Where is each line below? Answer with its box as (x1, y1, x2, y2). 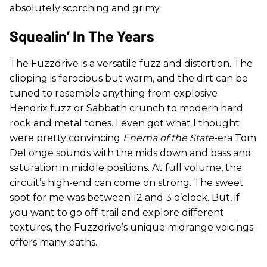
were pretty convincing (10, 132, 123, 144)
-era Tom (214, 132, 256, 144)
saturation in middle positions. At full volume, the (10, 162, 242, 173)
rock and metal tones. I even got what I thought (10, 117, 240, 129)
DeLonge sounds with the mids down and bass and (10, 147, 252, 159)
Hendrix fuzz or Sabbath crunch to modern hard (10, 102, 243, 114)
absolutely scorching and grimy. (10, 2, 161, 14)
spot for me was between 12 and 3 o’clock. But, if (10, 191, 240, 203)
